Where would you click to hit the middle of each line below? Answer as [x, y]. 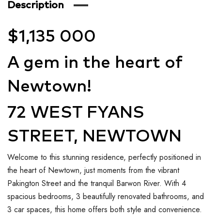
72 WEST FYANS [76, 112]
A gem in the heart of [95, 62]
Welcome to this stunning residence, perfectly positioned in [104, 157]
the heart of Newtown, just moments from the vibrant [93, 170]
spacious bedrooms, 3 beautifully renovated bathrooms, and [106, 196]
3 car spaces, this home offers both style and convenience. [105, 209]
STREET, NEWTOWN [94, 136]
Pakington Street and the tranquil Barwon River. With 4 [97, 183]
